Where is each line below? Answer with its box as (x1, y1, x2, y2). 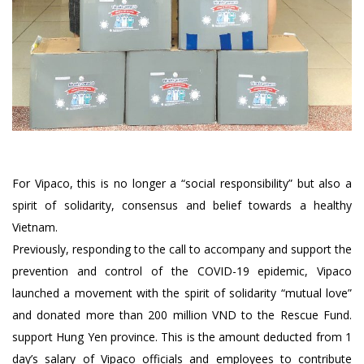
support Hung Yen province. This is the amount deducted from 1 (12, 329, 352, 345)
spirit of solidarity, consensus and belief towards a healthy (12, 197, 352, 214)
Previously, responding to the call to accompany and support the (12, 241, 352, 258)
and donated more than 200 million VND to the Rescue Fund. (12, 307, 352, 323)
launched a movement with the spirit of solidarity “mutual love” (12, 285, 352, 301)
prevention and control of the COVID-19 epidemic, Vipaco (12, 263, 352, 279)
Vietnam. (12, 219, 58, 236)
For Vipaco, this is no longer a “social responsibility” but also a (12, 175, 352, 192)
